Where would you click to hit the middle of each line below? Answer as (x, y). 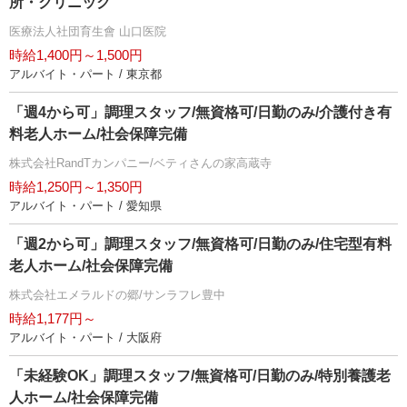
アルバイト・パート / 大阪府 (85, 338)
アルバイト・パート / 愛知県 (85, 206)
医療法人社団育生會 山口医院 (88, 32)
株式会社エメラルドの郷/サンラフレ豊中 (117, 295)
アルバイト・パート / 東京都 (85, 74)
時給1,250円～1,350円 (76, 187)
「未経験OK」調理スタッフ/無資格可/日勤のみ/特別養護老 (200, 376)
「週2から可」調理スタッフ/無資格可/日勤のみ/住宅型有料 (200, 244)
